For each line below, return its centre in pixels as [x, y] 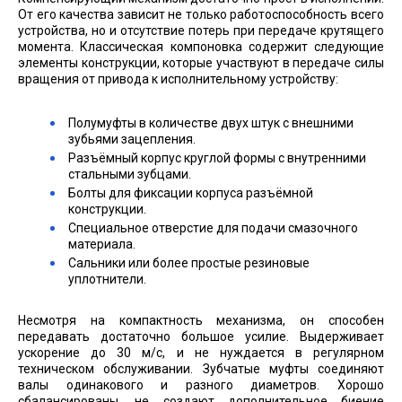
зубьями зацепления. [132, 139]
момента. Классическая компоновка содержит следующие [201, 46]
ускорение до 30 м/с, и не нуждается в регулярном [201, 352]
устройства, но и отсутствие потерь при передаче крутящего [201, 30]
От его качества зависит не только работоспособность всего [201, 14]
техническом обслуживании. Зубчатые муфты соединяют [201, 368]
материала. [102, 244]
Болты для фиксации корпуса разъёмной [191, 192]
